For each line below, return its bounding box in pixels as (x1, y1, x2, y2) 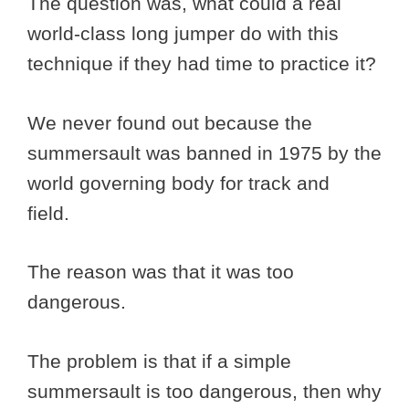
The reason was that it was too (27, 261, 294, 283)
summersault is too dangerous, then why (27, 380, 382, 402)
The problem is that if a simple (27, 350, 291, 372)
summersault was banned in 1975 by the (27, 142, 382, 163)
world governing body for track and (27, 172, 330, 194)
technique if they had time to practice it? (27, 53, 382, 75)
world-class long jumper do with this (27, 23, 339, 45)
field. (27, 202, 75, 224)
